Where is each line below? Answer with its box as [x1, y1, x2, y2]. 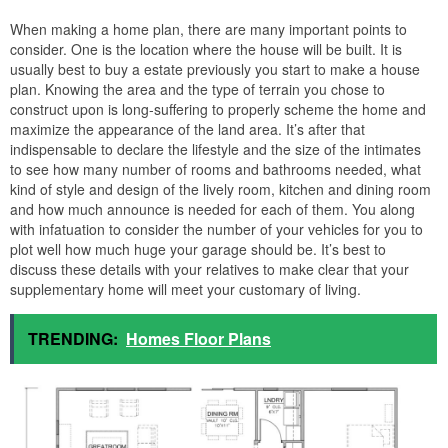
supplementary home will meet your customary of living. [10, 278, 361, 299]
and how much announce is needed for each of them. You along [10, 198, 415, 219]
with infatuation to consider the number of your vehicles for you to [10, 218, 423, 239]
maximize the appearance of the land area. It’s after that [10, 118, 365, 139]
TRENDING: [28, 326, 118, 350]
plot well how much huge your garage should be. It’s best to [10, 238, 386, 259]
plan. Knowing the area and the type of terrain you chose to [10, 78, 385, 99]
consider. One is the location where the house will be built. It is [10, 38, 402, 59]
